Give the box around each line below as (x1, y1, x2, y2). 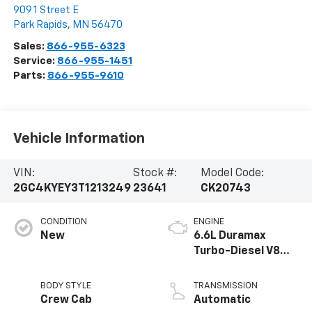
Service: (13, 55, 57, 66)
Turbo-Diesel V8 (194, 245, 280, 257)
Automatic (194, 294, 251, 306)
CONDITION (40, 217, 87, 226)
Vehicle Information (13, 132, 145, 146)
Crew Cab (40, 294, 92, 306)
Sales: (13, 40, 47, 52)
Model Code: (201, 168, 265, 180)
